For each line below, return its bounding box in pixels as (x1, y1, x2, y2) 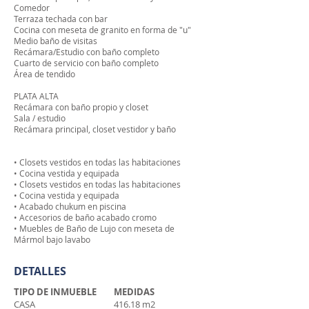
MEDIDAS (114, 286, 154, 298)
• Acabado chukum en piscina (14, 201, 126, 212)
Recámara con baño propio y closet (14, 101, 148, 112)
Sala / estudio (14, 112, 66, 123)
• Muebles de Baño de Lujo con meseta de (14, 223, 175, 234)
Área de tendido (14, 68, 75, 79)
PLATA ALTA (14, 90, 59, 101)
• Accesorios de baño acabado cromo (14, 212, 157, 223)
